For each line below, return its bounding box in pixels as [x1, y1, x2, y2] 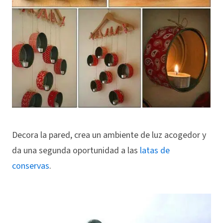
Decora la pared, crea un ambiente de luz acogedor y [12, 129, 206, 142]
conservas [12, 160, 49, 173]
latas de [140, 144, 170, 157]
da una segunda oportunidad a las [12, 144, 140, 157]
